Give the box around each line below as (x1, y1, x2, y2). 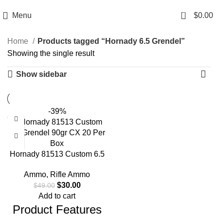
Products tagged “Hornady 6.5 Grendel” (37, 36, 185, 45)
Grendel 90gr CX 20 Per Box (7, 160, 107, 169)
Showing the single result (7, 49, 94, 57)
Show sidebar (16, 70, 67, 78)
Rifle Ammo (50, 170, 90, 179)
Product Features (12, 203, 102, 217)
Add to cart (38, 192, 75, 200)
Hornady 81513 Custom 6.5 (9, 149, 105, 158)
